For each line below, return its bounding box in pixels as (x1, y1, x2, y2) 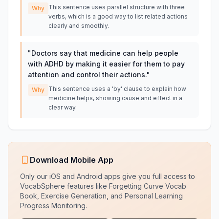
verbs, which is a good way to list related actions (48, 13, 188, 20)
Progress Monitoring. (20, 201, 87, 210)
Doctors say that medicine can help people (31, 49, 178, 57)
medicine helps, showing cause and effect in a (48, 94, 182, 102)
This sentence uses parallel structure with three (48, 3, 185, 11)
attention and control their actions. (28, 70, 147, 79)
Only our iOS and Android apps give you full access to (20, 172, 195, 180)
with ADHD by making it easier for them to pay (28, 60, 185, 68)
